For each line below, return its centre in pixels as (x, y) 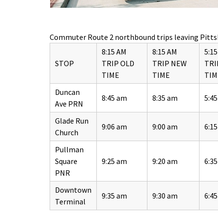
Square (66, 161)
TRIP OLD (118, 64)
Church (67, 133)
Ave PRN (69, 104)
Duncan (67, 92)
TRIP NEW (170, 64)
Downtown (73, 190)
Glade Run (72, 121)
